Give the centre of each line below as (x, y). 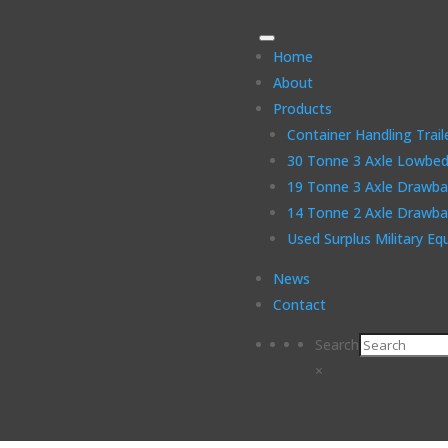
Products (303, 108)
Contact (300, 304)
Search (337, 344)
